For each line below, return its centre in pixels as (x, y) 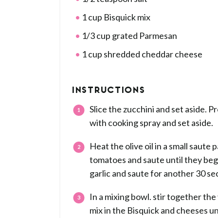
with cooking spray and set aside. (151, 123)
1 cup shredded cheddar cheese (141, 54)
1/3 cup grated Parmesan (129, 36)
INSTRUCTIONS (109, 91)
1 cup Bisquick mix (115, 17)
